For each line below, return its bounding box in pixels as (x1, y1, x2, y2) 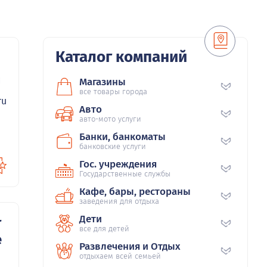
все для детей (79, 224, 129, 234)
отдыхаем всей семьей (79, 252, 161, 261)
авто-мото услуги (79, 114, 141, 124)
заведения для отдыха (79, 197, 159, 206)
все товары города (79, 87, 147, 97)
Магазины (79, 76, 126, 89)
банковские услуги (79, 142, 146, 151)
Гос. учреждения (79, 158, 157, 171)
